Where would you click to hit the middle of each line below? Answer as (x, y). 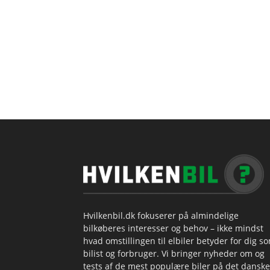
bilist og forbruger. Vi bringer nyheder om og (174, 254)
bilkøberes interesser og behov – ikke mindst (173, 228)
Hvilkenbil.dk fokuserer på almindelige (161, 216)
